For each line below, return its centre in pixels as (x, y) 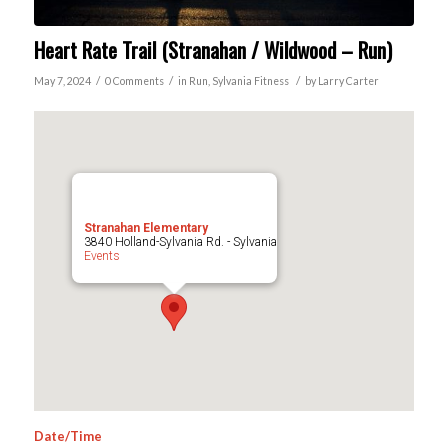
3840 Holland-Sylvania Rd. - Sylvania (180, 242)
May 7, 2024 (62, 81)
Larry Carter (348, 81)
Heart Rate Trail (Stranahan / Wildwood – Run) (212, 50)
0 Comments (134, 81)
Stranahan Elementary (145, 228)
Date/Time (67, 436)
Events (101, 256)
